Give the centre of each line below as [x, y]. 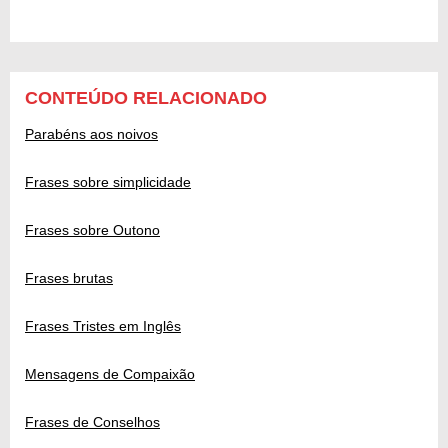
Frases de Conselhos [92, 421]
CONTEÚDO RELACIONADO [146, 97]
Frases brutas [69, 277]
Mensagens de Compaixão [110, 373]
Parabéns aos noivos [91, 133]
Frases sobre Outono [92, 229]
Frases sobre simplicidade [108, 181]
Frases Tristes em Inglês [103, 325]
